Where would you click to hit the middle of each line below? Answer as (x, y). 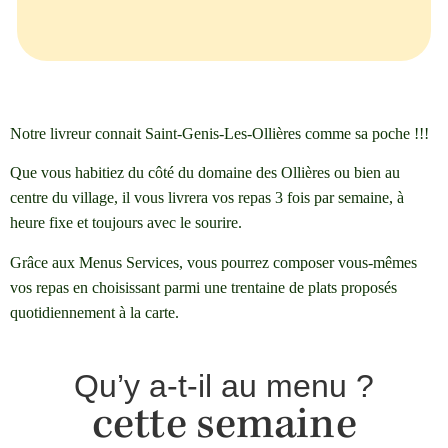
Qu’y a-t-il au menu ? (224, 386)
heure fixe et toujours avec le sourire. (126, 223)
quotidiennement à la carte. (94, 312)
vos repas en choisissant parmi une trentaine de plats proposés (203, 287)
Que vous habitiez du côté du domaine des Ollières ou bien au (205, 173)
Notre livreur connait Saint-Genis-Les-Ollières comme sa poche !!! (219, 133)
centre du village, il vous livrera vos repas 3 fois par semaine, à (207, 198)
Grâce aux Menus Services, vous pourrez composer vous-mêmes (213, 262)
